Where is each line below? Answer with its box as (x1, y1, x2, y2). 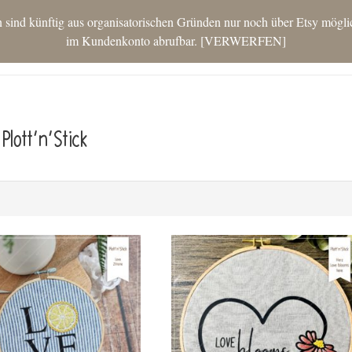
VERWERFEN (204, 32, 282, 49)
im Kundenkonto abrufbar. (66, 32, 200, 49)
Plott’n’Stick (2, 127, 88, 152)
